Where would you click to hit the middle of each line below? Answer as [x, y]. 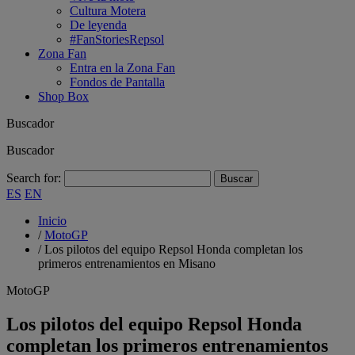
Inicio [52, 221]
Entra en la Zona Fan [122, 68]
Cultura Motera [108, 11]
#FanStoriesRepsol [117, 39]
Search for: [34, 178]
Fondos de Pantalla [117, 82]
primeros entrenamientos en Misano [127, 263]
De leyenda [98, 25]
